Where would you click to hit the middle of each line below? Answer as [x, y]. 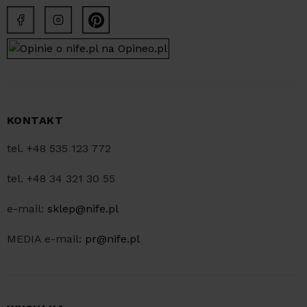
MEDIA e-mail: [46, 239]
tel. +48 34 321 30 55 [61, 179]
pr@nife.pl [112, 239]
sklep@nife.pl [83, 209]
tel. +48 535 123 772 [59, 149]
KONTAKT [35, 121]
